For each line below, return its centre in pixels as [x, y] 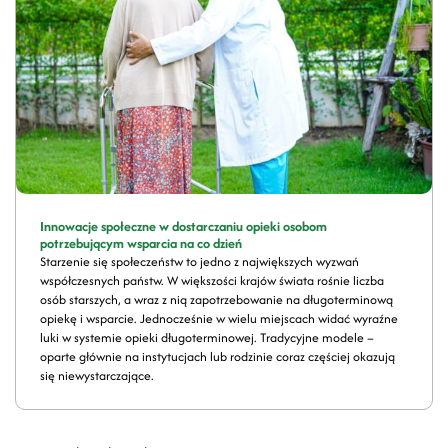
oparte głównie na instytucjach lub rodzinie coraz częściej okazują [217, 356]
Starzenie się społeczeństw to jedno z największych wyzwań [199, 261]
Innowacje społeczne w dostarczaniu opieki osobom [183, 226]
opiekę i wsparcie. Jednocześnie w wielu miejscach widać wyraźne [219, 318]
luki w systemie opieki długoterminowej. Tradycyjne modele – [207, 337]
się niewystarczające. [97, 375]
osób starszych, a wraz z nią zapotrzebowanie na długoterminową [216, 299]
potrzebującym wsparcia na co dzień [141, 243]
